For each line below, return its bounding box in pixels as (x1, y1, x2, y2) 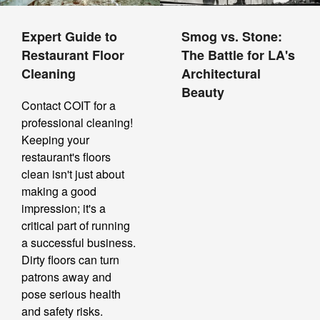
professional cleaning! (21, 114, 133, 131)
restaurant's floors (21, 149, 111, 166)
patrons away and (21, 269, 111, 286)
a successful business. (21, 234, 136, 251)
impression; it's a (21, 200, 106, 217)
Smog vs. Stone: (181, 27, 282, 46)
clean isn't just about (21, 166, 124, 183)
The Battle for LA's (181, 46, 295, 65)
